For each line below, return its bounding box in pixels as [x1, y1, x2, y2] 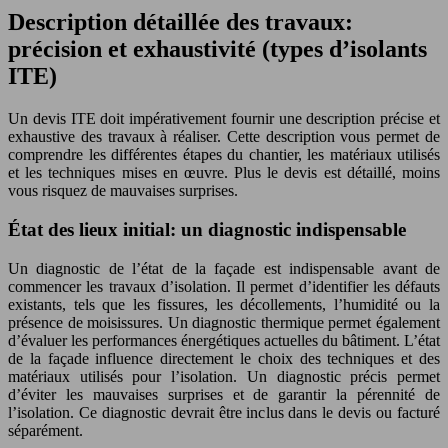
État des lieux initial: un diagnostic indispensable [8, 218, 406, 240]
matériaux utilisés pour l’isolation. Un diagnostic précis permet [8, 367, 440, 385]
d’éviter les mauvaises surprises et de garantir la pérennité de [8, 385, 440, 403]
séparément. [8, 421, 83, 439]
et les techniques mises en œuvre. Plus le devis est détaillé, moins [8, 164, 440, 182]
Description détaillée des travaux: [8, 9, 353, 36]
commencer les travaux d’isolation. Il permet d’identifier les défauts [8, 277, 440, 295]
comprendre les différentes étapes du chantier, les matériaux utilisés [8, 146, 440, 164]
